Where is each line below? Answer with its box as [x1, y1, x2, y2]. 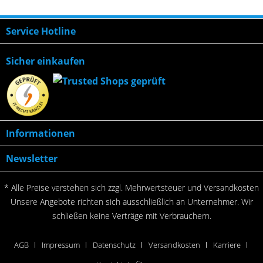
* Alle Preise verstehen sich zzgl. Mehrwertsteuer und [4, 181, 204, 193]
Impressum [41, 239, 80, 250]
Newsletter [6, 151, 58, 165]
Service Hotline [6, 24, 76, 38]
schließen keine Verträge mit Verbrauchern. [52, 210, 211, 221]
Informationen [6, 126, 75, 140]
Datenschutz [92, 239, 136, 250]
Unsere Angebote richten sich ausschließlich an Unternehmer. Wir [10, 195, 253, 207]
